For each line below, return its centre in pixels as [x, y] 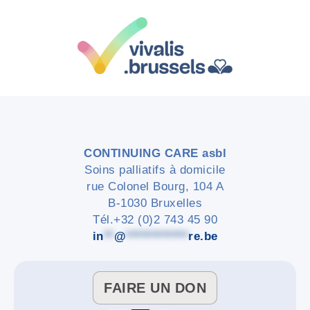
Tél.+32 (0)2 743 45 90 [155, 220]
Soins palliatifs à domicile [155, 170]
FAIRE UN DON [155, 288]
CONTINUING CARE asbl [155, 154]
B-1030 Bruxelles [155, 203]
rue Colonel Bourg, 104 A [155, 187]
